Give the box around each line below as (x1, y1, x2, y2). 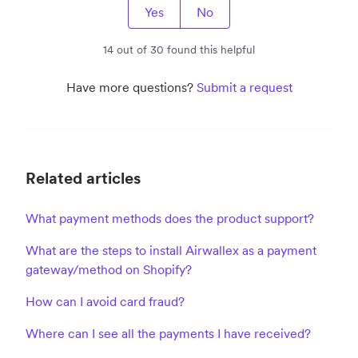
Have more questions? (66, 78, 197, 95)
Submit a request (196, 78, 292, 95)
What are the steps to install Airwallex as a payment (26, 241, 316, 258)
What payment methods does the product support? (26, 209, 314, 226)
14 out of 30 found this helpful (103, 42, 255, 57)
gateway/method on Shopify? (26, 261, 192, 277)
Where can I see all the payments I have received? (26, 324, 311, 341)
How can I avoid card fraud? (26, 292, 185, 309)
